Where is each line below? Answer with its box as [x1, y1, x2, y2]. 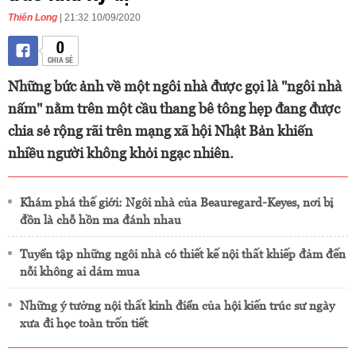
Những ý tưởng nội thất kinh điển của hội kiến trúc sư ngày [20, 299, 335, 312]
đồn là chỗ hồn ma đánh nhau [20, 213, 181, 226]
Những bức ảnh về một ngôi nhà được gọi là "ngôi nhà [8, 78, 342, 95]
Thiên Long [8, 12, 57, 23]
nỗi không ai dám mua [20, 265, 140, 278]
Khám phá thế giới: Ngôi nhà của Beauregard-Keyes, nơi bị [20, 195, 333, 209]
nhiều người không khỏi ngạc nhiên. [8, 145, 234, 161]
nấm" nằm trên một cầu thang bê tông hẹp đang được [8, 100, 340, 117]
